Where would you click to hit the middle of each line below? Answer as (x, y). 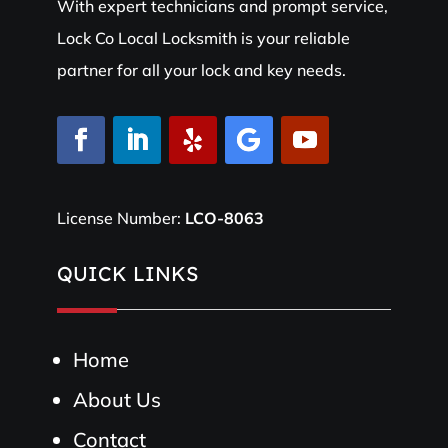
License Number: (120, 217)
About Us (116, 399)
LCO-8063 (224, 217)
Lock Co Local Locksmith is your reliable (203, 37)
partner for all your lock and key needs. (201, 69)
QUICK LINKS (127, 273)
